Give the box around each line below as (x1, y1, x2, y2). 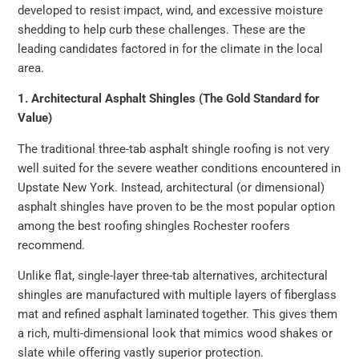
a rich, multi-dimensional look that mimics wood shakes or (18, 326, 333, 341)
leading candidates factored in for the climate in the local (18, 41, 324, 56)
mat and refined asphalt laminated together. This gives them (18, 307, 338, 322)
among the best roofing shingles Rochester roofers (18, 218, 291, 233)
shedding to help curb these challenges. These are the (18, 22, 306, 37)
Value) (18, 111, 53, 126)
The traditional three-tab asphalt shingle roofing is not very (18, 141, 330, 156)
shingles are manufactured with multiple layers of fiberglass (18, 288, 337, 303)
